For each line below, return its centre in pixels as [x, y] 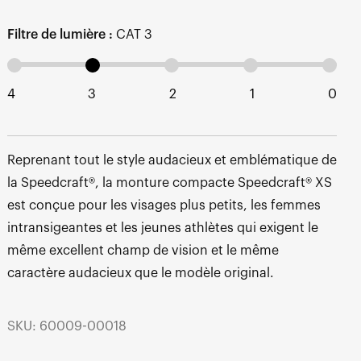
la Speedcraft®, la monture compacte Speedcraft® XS [169, 183]
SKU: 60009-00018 [66, 327]
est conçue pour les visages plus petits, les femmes [164, 205]
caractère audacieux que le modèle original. [140, 273]
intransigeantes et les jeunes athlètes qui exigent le [162, 228]
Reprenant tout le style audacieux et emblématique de [172, 160]
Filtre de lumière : [60, 34]
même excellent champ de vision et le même [143, 250]
